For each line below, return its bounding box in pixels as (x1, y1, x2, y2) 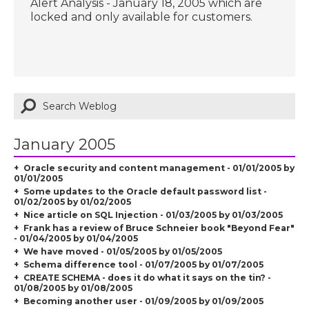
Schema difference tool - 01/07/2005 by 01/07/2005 (23, 259, 263, 270)
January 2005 (14, 134, 116, 154)
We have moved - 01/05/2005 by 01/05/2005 (23, 246, 222, 257)
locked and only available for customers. (30, 10, 253, 23)
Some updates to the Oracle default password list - (23, 186, 267, 197)
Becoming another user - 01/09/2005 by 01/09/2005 (23, 295, 263, 306)
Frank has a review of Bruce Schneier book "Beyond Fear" (23, 222, 295, 233)
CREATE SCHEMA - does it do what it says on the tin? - (23, 272, 271, 283)
